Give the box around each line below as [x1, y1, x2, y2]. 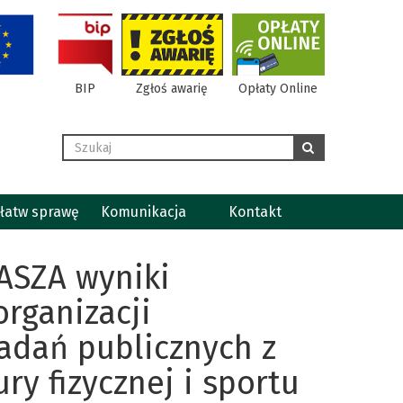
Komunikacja [100, 203, 186, 220]
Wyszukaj [60, 134, 117, 149]
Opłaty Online [238, 81, 318, 96]
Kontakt [228, 203, 282, 220]
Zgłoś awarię [136, 81, 209, 96]
